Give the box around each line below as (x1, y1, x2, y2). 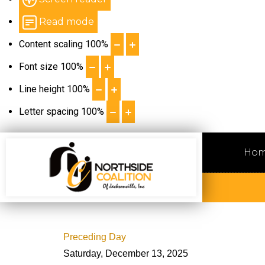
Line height (19, 83, 64, 95)
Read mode (39, 16, 94, 27)
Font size (19, 61, 58, 72)
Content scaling (19, 38, 83, 50)
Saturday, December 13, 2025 (63, 248, 188, 258)
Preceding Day (63, 232, 126, 242)
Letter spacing (19, 106, 79, 117)
